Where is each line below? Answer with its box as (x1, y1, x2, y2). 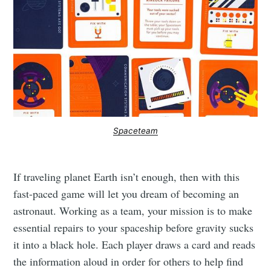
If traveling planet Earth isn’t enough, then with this (13, 169, 240, 184)
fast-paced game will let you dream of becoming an (13, 186, 240, 201)
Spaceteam (113, 126, 158, 136)
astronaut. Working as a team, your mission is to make (13, 203, 253, 218)
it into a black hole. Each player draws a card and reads (13, 237, 256, 252)
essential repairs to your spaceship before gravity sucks (13, 220, 254, 235)
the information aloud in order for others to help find (13, 254, 244, 269)
